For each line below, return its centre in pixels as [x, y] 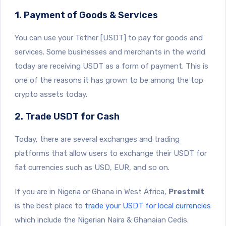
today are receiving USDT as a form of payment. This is [111, 66]
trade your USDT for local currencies [147, 206]
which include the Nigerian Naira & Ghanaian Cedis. [102, 220]
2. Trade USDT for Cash [67, 116]
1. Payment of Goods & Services [86, 15]
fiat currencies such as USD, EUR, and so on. [92, 167]
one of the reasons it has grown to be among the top [109, 80]
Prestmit [186, 191]
